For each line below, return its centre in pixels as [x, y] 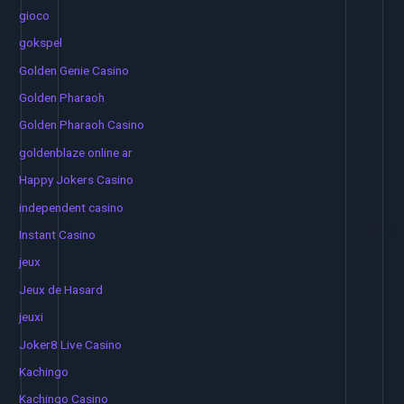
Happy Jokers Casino [77, 180]
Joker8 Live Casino [71, 344]
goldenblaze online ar [76, 152]
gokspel [41, 43]
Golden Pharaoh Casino [82, 125]
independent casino [72, 207]
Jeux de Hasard [61, 289]
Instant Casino [58, 235]
